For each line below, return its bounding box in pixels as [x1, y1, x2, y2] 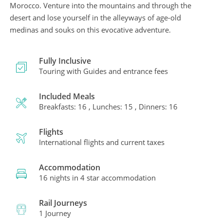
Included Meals [39, 91, 95, 102]
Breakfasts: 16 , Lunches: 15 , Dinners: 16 [39, 102, 178, 111]
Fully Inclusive [39, 55, 91, 66]
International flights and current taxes [39, 137, 164, 147]
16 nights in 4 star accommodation [39, 173, 156, 182]
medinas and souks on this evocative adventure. [10, 25, 171, 35]
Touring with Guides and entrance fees [39, 66, 168, 76]
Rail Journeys [39, 198, 87, 208]
